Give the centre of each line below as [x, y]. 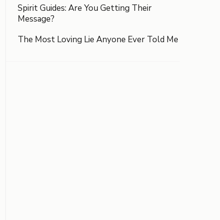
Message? [36, 19]
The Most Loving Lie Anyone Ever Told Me [98, 40]
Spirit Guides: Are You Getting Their [85, 8]
